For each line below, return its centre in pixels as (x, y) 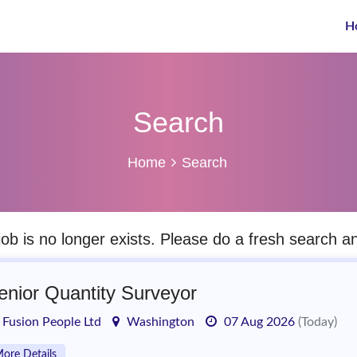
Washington (159, 322)
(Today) (318, 322)
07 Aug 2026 (259, 322)
